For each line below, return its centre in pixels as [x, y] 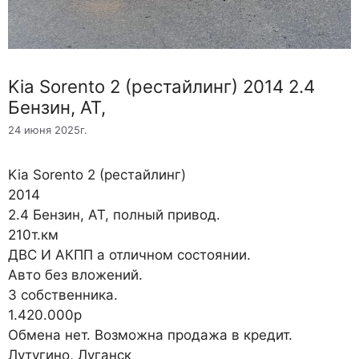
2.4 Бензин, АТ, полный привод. [114, 215]
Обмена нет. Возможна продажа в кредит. [150, 335]
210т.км [33, 235]
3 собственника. [63, 295]
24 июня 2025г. [48, 130]
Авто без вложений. [75, 275]
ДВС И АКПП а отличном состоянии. [129, 255]
